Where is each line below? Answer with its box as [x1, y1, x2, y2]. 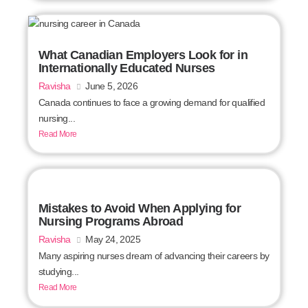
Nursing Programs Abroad [38, 214, 184, 229]
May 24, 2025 [85, 234, 141, 245]
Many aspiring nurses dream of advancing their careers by [38, 250, 269, 262]
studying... [38, 266, 79, 278]
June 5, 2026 [85, 80, 138, 92]
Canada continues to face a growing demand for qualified [38, 97, 265, 109]
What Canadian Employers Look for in [38, 48, 247, 63]
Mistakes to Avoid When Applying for [38, 201, 241, 216]
